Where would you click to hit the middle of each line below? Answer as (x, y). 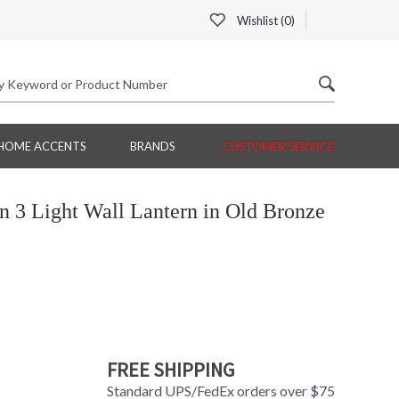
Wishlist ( (259, 20)
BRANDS (152, 147)
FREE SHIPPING (170, 370)
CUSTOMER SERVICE (278, 147)
